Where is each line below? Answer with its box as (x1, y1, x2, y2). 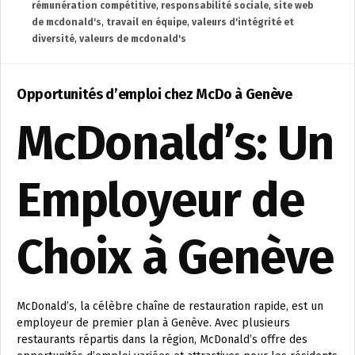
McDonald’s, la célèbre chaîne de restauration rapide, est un (17, 299, 323, 313)
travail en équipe (106, 16, 187, 28)
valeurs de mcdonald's (79, 32, 186, 44)
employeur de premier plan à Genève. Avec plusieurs (17, 315, 290, 330)
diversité (32, 32, 74, 44)
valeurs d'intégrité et (192, 16, 294, 28)
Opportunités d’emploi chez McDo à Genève (17, 85, 292, 103)
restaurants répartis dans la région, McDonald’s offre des (17, 332, 307, 346)
